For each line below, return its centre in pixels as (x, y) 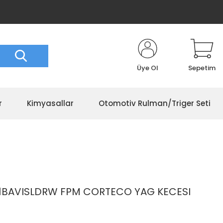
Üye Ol (148, 68)
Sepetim (202, 68)
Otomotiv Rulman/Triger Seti (155, 103)
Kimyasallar (50, 103)
